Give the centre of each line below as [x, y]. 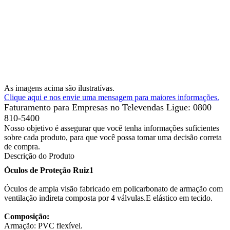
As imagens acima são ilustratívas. [59, 88]
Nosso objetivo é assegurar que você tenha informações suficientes [112, 128]
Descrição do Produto [39, 156]
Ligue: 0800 [189, 107]
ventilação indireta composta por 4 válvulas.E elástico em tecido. [108, 198]
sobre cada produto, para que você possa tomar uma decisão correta [113, 137]
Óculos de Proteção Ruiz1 [49, 170]
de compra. [22, 147]
